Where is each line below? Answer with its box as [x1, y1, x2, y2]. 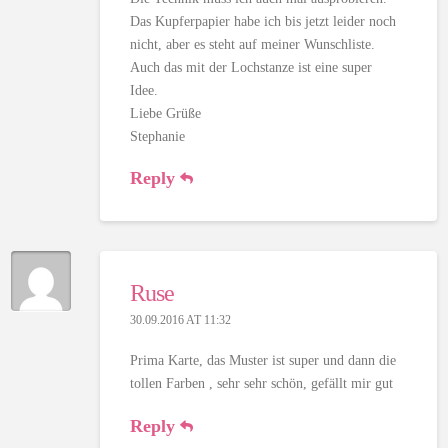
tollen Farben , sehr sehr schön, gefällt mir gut [129, 376, 393, 392]
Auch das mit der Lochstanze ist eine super [129, 59, 372, 75]
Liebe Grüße [129, 105, 201, 121]
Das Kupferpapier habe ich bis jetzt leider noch [129, 13, 396, 29]
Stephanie [129, 128, 185, 144]
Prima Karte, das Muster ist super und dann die [129, 353, 396, 369]
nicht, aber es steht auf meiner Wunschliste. [129, 36, 375, 52]
